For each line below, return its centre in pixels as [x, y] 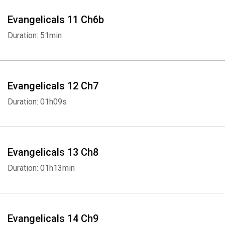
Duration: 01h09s [37, 102]
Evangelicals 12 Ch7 [53, 86]
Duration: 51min [35, 35]
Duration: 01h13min [41, 168]
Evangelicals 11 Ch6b [56, 20]
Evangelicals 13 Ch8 [53, 152]
